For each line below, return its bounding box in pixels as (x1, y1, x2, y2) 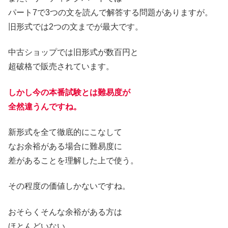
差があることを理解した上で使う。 (8, 156, 138, 165)
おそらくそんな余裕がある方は (8, 207, 122, 216)
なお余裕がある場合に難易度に (8, 141, 122, 151)
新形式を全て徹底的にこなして (8, 127, 122, 136)
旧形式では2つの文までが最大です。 (8, 22, 143, 31)
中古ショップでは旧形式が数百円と (8, 48, 138, 57)
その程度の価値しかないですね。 (8, 182, 130, 191)
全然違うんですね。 (8, 102, 81, 111)
